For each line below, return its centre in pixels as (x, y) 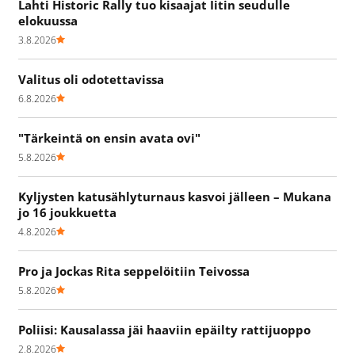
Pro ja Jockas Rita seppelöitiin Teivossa (134, 271)
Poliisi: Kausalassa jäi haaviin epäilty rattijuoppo (164, 329)
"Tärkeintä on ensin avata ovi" (109, 137)
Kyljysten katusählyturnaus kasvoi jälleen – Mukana (175, 196)
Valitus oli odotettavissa (91, 79)
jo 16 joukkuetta (67, 212)
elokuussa (48, 20)
